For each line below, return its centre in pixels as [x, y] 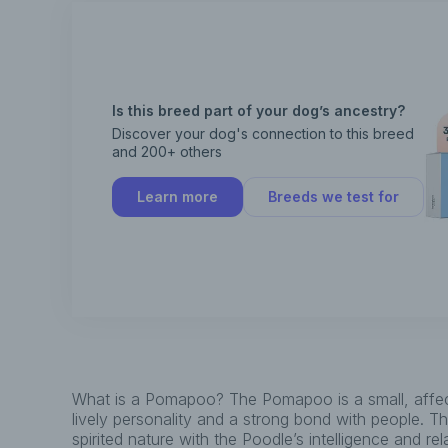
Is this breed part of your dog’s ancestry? [258, 110]
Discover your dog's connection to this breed [263, 133]
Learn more [177, 196]
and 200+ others [167, 151]
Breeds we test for [333, 196]
